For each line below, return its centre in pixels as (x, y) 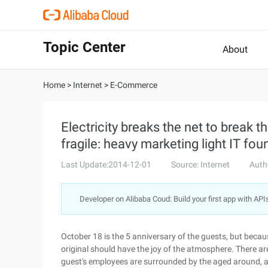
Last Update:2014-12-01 (106, 165)
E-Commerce (134, 85)
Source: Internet (200, 165)
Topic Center (84, 47)
